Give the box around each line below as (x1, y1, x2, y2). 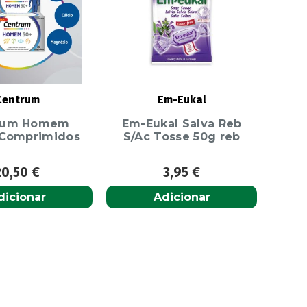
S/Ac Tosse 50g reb (123, 130, 241, 144)
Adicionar (153, 190, 210, 204)
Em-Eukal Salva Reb (121, 117, 242, 131)
